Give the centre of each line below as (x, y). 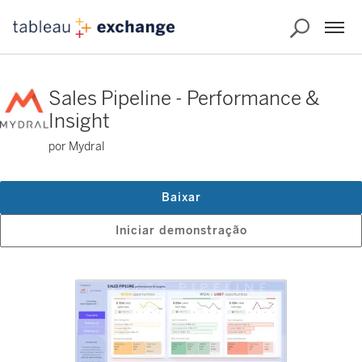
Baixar (181, 198)
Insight (79, 121)
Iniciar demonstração (181, 231)
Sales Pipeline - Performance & (184, 98)
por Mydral (76, 147)
